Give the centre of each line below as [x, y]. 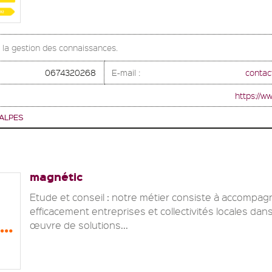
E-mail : [127, 73]
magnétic [56, 177]
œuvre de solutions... [79, 225]
